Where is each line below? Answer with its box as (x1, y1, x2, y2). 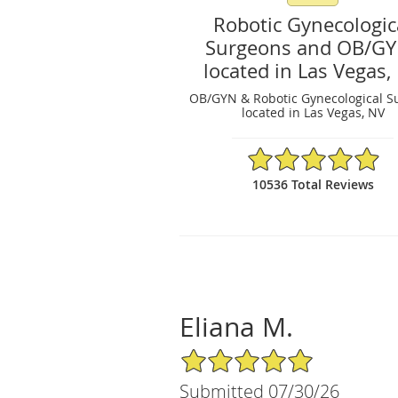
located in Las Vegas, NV (241, 103, 385, 121)
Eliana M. (179, 308, 293, 345)
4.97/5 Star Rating (246, 144, 353, 162)
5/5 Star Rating (179, 346, 267, 363)
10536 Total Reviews (251, 175, 374, 193)
